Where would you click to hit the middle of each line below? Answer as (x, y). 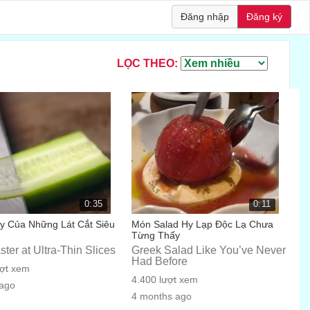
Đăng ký (264, 16)
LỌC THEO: (149, 63)
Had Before (159, 261)
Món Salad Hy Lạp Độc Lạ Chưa (202, 224)
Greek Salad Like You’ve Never (208, 250)
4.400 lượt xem (164, 280)
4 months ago (161, 296)
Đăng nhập (204, 16)
